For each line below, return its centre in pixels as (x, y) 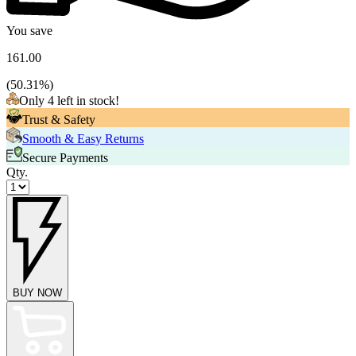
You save (29, 31)
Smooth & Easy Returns (83, 139)
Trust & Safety (59, 120)
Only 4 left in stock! (69, 101)
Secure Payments (65, 158)
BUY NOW (37, 293)
